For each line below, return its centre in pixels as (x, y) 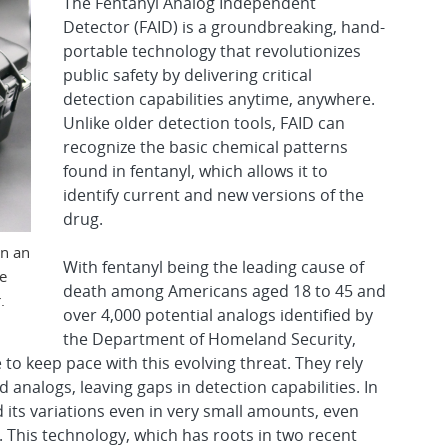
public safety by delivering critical (187, 75)
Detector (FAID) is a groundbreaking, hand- (224, 27)
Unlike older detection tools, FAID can (204, 123)
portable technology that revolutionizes (212, 51)
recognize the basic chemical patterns (205, 147)
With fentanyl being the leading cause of (213, 267)
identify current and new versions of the (213, 195)
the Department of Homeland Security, (209, 339)
